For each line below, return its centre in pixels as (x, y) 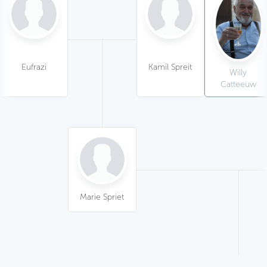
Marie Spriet (102, 197)
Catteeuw (238, 84)
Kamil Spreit (170, 66)
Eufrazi (34, 66)
